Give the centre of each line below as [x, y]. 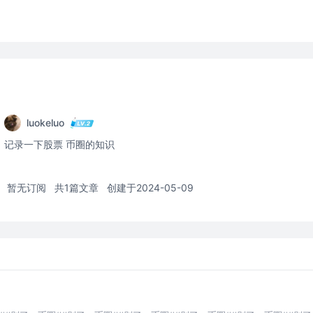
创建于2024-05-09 [150, 188]
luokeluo [45, 123]
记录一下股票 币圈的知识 [59, 144]
